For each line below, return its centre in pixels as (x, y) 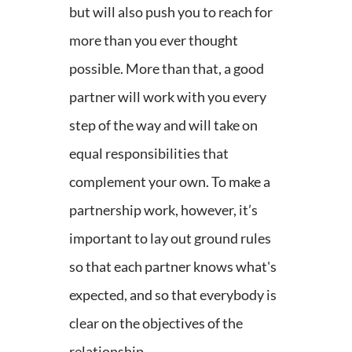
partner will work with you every (168, 96)
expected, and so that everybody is (173, 294)
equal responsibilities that (149, 153)
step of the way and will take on (163, 125)
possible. (97, 68)
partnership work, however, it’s (163, 209)
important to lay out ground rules (170, 238)
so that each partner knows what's (173, 266)
